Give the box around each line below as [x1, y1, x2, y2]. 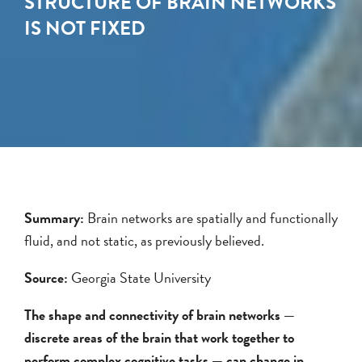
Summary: [24, 206, 87, 229]
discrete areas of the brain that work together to [24, 326, 294, 348]
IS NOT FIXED [24, 13, 145, 43]
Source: [24, 266, 71, 288]
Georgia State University [71, 266, 211, 288]
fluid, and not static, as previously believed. [24, 229, 264, 251]
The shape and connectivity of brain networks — [24, 303, 295, 326]
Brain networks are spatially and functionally [87, 206, 338, 229]
